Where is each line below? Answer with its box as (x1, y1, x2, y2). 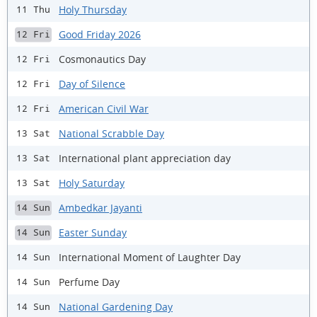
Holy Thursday (59, 2, 127, 16)
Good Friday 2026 (59, 27, 141, 41)
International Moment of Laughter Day (59, 250, 241, 264)
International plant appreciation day (59, 151, 231, 165)
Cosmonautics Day (59, 52, 146, 66)
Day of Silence (59, 76, 125, 91)
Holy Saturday (59, 175, 125, 190)
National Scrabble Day (59, 126, 164, 140)
